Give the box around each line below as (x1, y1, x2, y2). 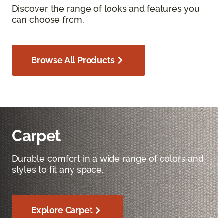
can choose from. (12, 15, 84, 25)
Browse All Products (31, 55, 115, 66)
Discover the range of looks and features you (12, 3, 200, 14)
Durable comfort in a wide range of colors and (12, 153, 203, 164)
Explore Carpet (31, 205, 93, 216)
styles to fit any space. (12, 164, 104, 175)
